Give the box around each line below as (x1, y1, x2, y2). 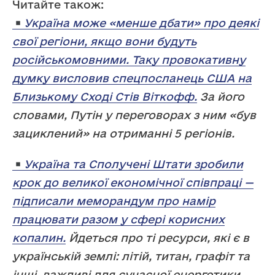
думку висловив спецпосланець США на (12, 72, 252, 85)
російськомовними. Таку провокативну (12, 53, 246, 66)
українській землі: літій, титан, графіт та (12, 250, 250, 263)
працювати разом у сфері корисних (12, 213, 225, 226)
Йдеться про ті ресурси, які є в (66, 231, 249, 244)
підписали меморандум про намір (12, 195, 215, 207)
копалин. (12, 231, 66, 244)
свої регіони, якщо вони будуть (12, 35, 196, 48)
